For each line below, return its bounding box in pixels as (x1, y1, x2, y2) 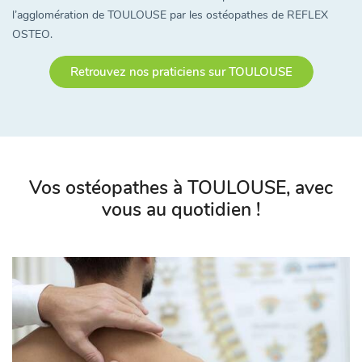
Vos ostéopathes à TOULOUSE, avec (29, 175, 333, 200)
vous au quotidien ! (102, 196, 260, 222)
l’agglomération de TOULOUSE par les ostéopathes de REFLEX (12, 6, 328, 23)
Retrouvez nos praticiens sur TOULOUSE (69, 63, 293, 80)
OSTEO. (12, 26, 53, 42)
